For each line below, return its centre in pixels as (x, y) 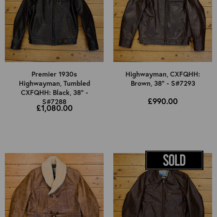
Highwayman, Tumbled (54, 83)
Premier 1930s (54, 74)
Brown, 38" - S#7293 (163, 83)
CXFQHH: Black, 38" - (54, 93)
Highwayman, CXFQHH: (163, 74)
